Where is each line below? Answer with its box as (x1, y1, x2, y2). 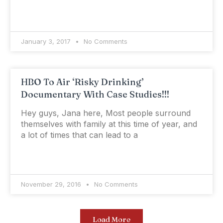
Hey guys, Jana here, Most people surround (20, 108, 191, 118)
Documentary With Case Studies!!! (20, 89, 169, 101)
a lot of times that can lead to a (20, 130, 138, 140)
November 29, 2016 (20, 180, 83, 189)
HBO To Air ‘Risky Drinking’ (20, 76, 144, 88)
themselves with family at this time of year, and (20, 119, 197, 129)
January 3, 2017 (20, 37, 73, 46)
